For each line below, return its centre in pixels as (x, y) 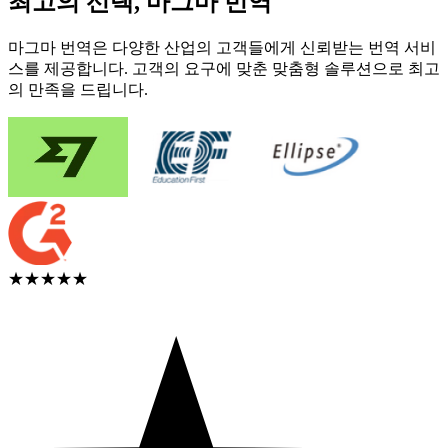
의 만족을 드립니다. (78, 89)
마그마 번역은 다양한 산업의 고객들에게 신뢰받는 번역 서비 (222, 47)
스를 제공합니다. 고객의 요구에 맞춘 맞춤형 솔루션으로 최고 (224, 68)
